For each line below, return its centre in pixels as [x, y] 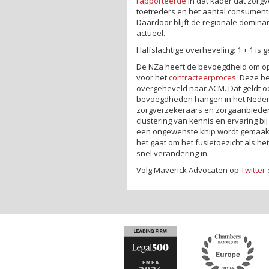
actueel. [151, 33]
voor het [153, 77]
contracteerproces [202, 77]
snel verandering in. [173, 153]
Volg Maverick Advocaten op [189, 170]
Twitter [253, 170]
